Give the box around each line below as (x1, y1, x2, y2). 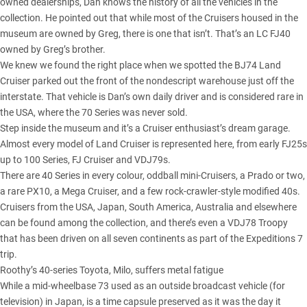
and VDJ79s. (114, 153, 171, 165)
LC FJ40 (256, 27, 291, 39)
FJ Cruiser (72, 153, 114, 165)
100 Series (24, 153, 68, 165)
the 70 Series (66, 106, 120, 118)
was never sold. (120, 106, 188, 118)
